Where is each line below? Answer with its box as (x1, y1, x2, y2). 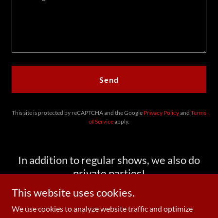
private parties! (73, 166, 145, 180)
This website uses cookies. (12, 186, 135, 199)
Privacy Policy (144, 109, 179, 116)
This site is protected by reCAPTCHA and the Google (12, 109, 144, 116)
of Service (89, 118, 113, 125)
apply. (113, 118, 129, 125)
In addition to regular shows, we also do (18, 153, 200, 166)
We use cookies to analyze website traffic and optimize (12, 204, 193, 213)
